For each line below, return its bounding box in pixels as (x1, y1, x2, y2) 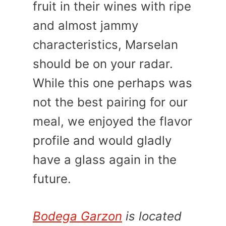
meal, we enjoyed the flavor (33, 114, 192, 129)
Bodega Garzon (33, 209, 122, 223)
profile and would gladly (33, 133, 172, 148)
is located (122, 209, 182, 223)
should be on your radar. (33, 56, 173, 71)
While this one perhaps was (33, 76, 192, 90)
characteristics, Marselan (33, 37, 178, 52)
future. (33, 172, 71, 186)
